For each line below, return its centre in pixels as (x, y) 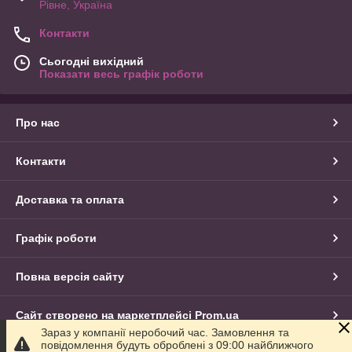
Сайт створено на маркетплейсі (105, 315)
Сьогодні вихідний (92, 61)
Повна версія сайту (70, 276)
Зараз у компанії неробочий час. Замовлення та (165, 332)
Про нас (38, 122)
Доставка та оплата (70, 199)
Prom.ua (217, 315)
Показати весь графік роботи (121, 73)
